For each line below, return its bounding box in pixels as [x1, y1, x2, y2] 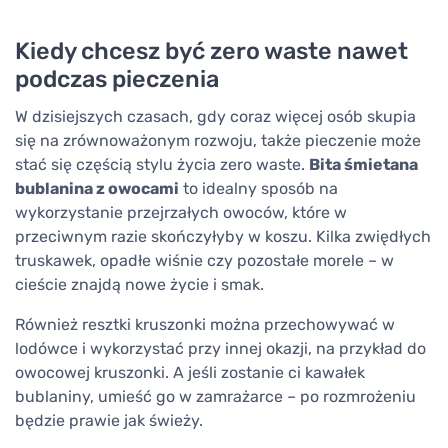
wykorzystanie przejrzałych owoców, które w [15, 202, 347, 222]
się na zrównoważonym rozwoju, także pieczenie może [15, 130, 421, 150]
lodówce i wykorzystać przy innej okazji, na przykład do [15, 338, 426, 358]
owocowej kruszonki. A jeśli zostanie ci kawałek [15, 362, 365, 382]
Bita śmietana [309, 154, 418, 174]
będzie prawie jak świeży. [15, 410, 203, 430]
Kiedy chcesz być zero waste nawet [15, 36, 408, 65]
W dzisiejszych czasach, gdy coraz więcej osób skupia [15, 106, 416, 126]
